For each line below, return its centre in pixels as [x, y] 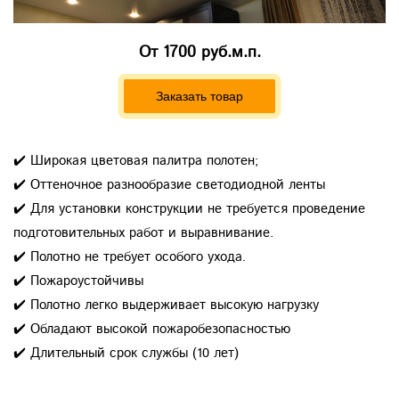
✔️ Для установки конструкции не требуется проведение [189, 209]
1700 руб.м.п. [212, 53]
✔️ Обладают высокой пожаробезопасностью [152, 330]
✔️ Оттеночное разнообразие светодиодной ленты [169, 185]
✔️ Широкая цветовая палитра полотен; [136, 161]
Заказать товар [199, 97]
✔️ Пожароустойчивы [78, 281]
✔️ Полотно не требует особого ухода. [130, 257]
